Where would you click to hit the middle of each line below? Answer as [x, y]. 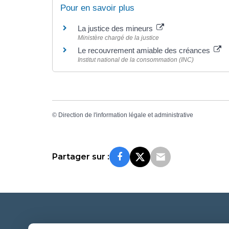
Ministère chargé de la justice [118, 38]
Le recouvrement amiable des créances [145, 51]
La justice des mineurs [116, 29]
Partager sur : [81, 156]
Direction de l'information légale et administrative [126, 115]
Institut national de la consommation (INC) [136, 60]
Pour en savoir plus [97, 8]
